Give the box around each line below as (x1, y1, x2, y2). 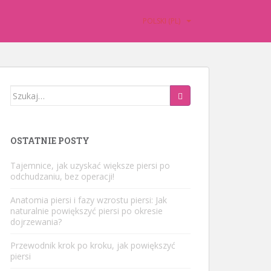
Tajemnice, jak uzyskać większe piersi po (10, 160, 170, 171)
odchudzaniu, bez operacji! (10, 171, 114, 182)
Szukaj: (10, 86, 41, 97)
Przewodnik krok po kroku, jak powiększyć (10, 240, 175, 251)
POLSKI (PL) (143, 16, 180, 26)
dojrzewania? (10, 216, 62, 227)
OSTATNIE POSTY (10, 135, 90, 146)
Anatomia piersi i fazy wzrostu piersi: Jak (10, 194, 167, 206)
